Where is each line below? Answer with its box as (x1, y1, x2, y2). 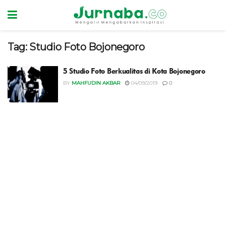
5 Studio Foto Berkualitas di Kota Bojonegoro (63, 67, 205, 76)
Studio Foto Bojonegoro (29, 41, 145, 53)
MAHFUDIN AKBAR (72, 80, 120, 86)
